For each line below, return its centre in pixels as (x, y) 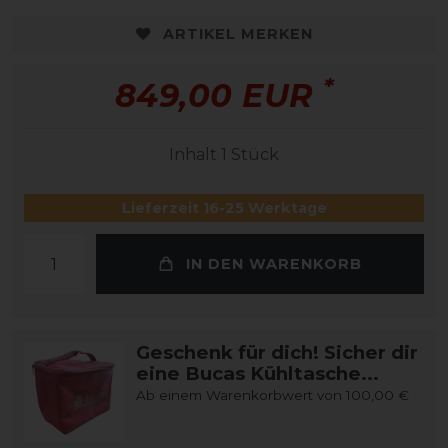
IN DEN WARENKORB (273, 263)
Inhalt (195, 155)
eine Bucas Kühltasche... (257, 374)
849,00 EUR (218, 96)
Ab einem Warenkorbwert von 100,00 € (272, 395)
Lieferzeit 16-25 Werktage (224, 208)
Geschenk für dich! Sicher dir (277, 353)
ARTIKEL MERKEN (237, 33)
